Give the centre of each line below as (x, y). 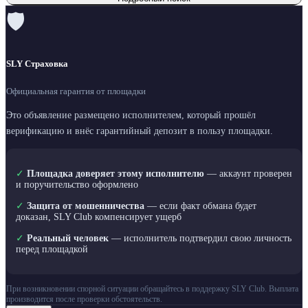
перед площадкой (52, 250)
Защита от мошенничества (86, 206)
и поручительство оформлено (77, 185)
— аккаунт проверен (248, 174)
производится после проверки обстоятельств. (84, 299)
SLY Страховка (37, 64)
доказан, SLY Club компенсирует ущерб (99, 217)
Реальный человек (68, 239)
